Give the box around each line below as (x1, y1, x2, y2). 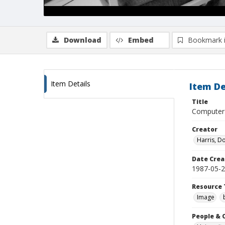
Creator (192, 125, 217, 134)
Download (64, 35, 101, 45)
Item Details (51, 79, 90, 88)
